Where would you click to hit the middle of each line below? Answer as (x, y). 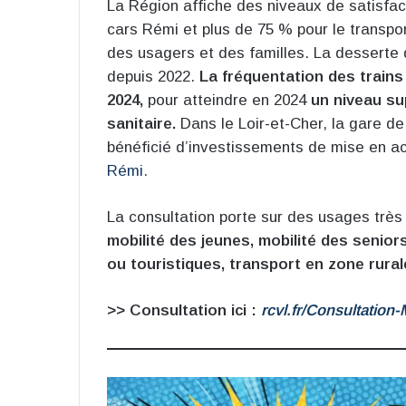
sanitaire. (141, 123)
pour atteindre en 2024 (227, 100)
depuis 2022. (153, 76)
